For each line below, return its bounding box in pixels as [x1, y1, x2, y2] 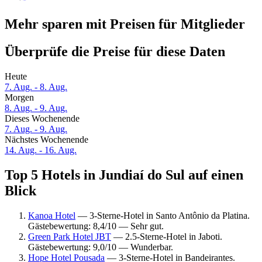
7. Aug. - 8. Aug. [5, 82, 67, 92]
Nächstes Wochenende [5, 135, 88, 145]
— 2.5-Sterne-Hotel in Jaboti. [111, 231, 222, 242]
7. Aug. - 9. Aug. [5, 124, 67, 135]
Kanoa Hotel [28, 210, 75, 220]
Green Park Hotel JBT [28, 231, 111, 242]
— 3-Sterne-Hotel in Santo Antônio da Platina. [75, 210, 250, 220]
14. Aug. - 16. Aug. [5, 145, 77, 156]
